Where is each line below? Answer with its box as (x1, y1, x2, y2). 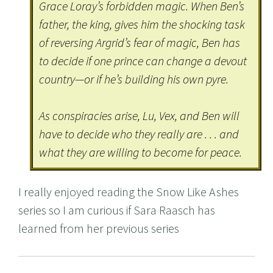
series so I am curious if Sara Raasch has (18, 202, 215, 218)
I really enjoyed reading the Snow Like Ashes (18, 184, 239, 200)
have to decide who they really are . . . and (39, 126, 239, 142)
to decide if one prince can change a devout (39, 53, 247, 69)
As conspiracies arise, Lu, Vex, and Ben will (39, 108, 240, 124)
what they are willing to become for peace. (39, 144, 243, 160)
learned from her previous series (18, 221, 179, 236)
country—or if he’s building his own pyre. (39, 71, 229, 87)
